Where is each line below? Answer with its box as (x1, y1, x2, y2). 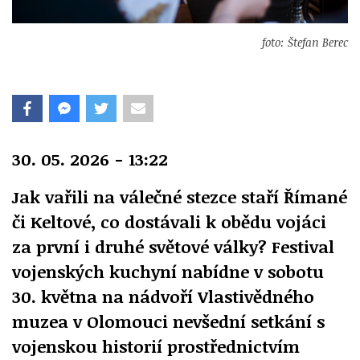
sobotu (263, 259, 324, 283)
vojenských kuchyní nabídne (12, 259, 249, 283)
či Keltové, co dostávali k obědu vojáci (12, 209, 326, 233)
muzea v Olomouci (12, 309, 173, 333)
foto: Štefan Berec (262, 34, 348, 50)
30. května (12, 284, 102, 308)
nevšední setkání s (173, 309, 325, 333)
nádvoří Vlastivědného (129, 284, 314, 308)
